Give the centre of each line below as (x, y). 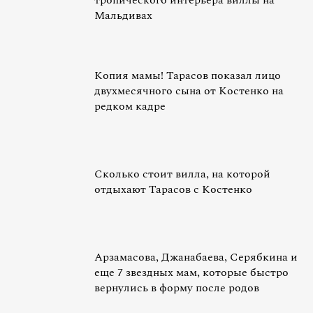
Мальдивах (123, 15)
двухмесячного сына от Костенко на (189, 91)
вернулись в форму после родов (177, 288)
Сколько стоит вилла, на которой (182, 174)
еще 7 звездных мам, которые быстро (191, 272)
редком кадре (130, 106)
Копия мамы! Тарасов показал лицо (188, 75)
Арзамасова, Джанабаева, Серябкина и (196, 257)
